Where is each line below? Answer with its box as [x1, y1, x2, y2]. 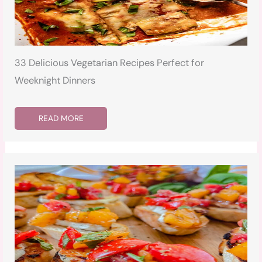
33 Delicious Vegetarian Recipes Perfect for [15, 57, 205, 70]
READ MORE [39, 113, 84, 124]
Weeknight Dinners [15, 74, 96, 87]
